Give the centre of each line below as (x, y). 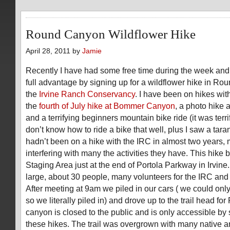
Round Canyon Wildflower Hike (111, 34)
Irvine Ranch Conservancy (87, 94)
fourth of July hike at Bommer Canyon (107, 106)
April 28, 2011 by (54, 51)
